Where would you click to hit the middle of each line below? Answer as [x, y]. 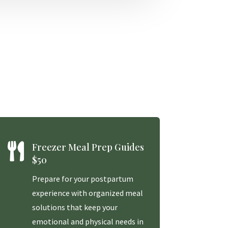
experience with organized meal [88, 193]
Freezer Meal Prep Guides [88, 147]
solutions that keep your [75, 207]
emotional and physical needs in [88, 222]
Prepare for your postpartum [83, 179]
